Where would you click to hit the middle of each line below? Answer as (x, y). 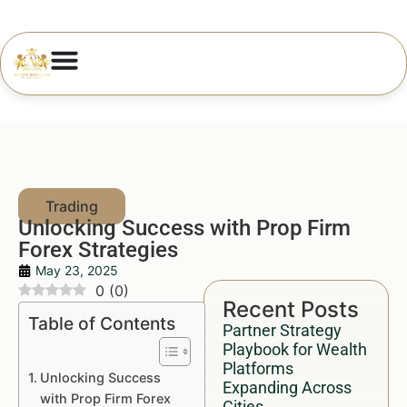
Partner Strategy (282, 330)
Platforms (258, 368)
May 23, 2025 (77, 270)
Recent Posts (291, 309)
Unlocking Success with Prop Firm (184, 228)
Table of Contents (102, 324)
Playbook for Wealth (295, 349)
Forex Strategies (98, 250)
